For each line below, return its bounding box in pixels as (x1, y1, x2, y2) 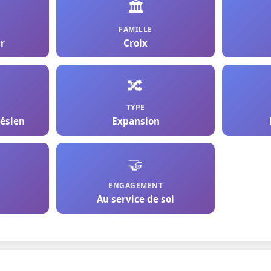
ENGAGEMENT (108, 180, 163, 191)
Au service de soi (97, 193, 174, 205)
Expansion (111, 115, 160, 127)
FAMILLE (119, 24, 152, 34)
